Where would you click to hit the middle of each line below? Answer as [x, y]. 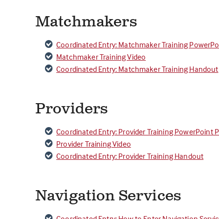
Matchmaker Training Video [101, 57]
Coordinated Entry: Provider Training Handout [130, 156]
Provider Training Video [94, 144]
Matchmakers [86, 22]
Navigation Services [108, 196]
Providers [72, 109]
